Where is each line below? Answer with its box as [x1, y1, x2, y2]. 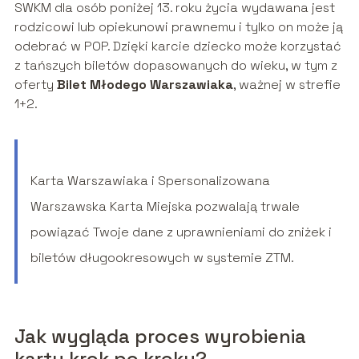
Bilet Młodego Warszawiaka [56, 76, 233, 94]
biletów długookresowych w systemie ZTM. [30, 249, 294, 267]
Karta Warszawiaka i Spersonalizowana [30, 172, 270, 190]
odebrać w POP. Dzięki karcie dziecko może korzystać [14, 38, 341, 55]
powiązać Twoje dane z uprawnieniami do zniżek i [30, 224, 332, 241]
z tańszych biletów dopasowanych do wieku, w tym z [14, 57, 337, 75]
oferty [14, 76, 57, 94]
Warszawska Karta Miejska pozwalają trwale [30, 198, 300, 216]
